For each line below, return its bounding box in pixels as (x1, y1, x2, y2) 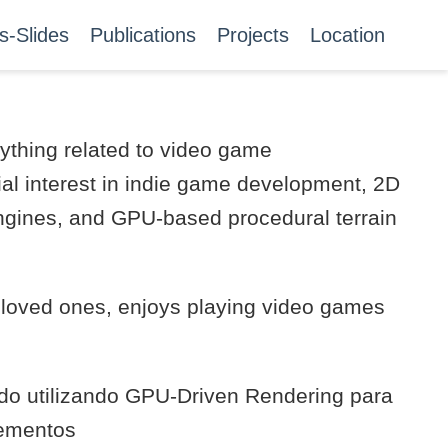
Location (310, 23, 385, 46)
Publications (90, 23, 196, 46)
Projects (217, 23, 289, 46)
